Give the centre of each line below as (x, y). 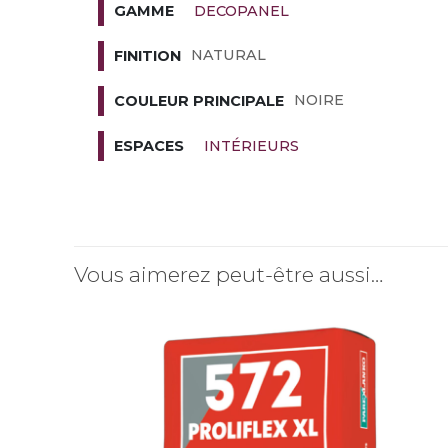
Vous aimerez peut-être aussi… (229, 275)
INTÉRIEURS (251, 145)
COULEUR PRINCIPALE (198, 101)
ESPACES (148, 146)
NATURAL (228, 55)
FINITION (147, 56)
